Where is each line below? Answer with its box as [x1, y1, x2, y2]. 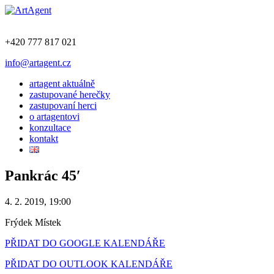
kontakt [29, 133, 58, 144]
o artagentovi [29, 111, 80, 122]
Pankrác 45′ [5, 167, 81, 183]
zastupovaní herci [29, 100, 97, 111]
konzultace [29, 122, 71, 133]
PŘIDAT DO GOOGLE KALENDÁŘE [5, 237, 165, 248]
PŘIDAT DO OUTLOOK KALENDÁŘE [5, 258, 172, 269]
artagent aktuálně [29, 78, 95, 89]
